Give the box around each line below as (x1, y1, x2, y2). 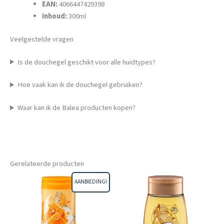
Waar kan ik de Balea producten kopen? (17, 102, 136, 113)
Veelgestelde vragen (10, 33, 73, 44)
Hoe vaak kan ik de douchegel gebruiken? (17, 79, 143, 90)
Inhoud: (41, 10, 67, 21)
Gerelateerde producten (10, 158, 84, 169)
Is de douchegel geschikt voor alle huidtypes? (17, 56, 156, 67)
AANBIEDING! (72, 177, 109, 186)
